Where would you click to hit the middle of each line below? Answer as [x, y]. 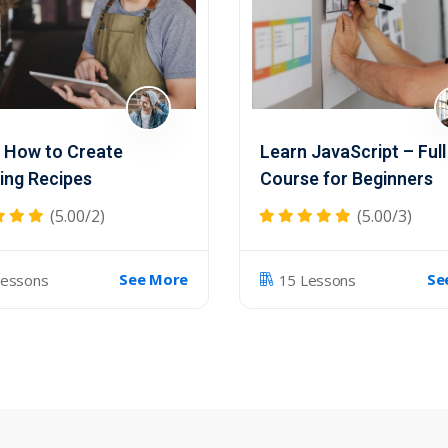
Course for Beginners [346, 179]
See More [153, 279]
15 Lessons [317, 279]
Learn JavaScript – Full [353, 152]
